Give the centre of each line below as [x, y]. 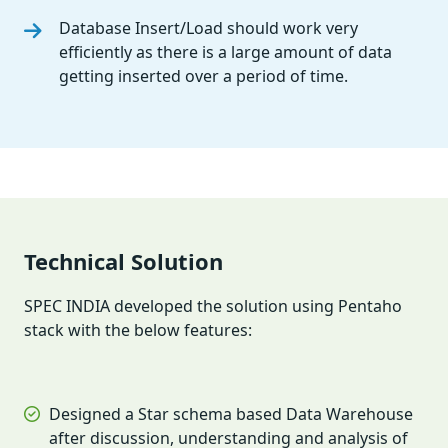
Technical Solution [123, 260]
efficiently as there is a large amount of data [225, 51]
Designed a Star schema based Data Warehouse [231, 413]
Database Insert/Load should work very [208, 27]
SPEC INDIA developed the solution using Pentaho [213, 305]
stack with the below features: [138, 329]
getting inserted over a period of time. [203, 75]
